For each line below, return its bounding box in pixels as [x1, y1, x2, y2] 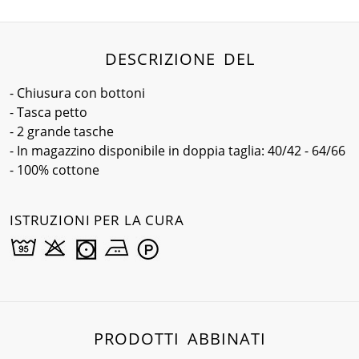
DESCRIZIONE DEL [104, 48, 255, 70]
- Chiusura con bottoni [10, 84, 145, 102]
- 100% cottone [10, 161, 99, 179]
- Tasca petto [10, 103, 87, 121]
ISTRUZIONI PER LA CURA [10, 211, 184, 229]
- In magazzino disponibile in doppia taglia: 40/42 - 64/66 [10, 142, 345, 159]
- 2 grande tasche [10, 123, 114, 140]
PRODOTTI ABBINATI [93, 328, 266, 349]
